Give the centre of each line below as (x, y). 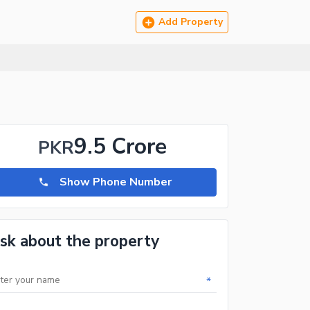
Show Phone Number (116, 182)
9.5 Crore (120, 146)
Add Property (191, 22)
